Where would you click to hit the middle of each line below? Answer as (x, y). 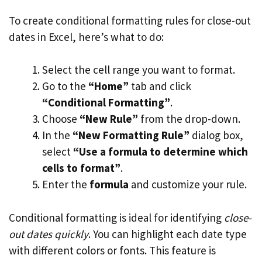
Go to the (65, 86)
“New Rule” (109, 119)
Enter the (66, 184)
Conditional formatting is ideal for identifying (116, 217)
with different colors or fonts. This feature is (112, 250)
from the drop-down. (189, 119)
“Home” (108, 86)
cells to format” (81, 168)
